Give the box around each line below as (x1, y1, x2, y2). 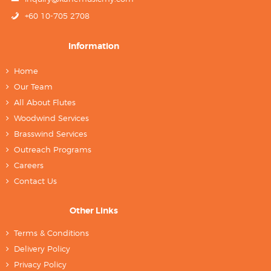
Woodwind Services (14, 113, 90, 123)
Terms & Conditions (14, 227, 90, 238)
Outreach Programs (14, 145, 92, 155)
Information (68, 41, 119, 52)
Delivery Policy (14, 243, 71, 253)
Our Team (14, 82, 53, 92)
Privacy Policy (14, 259, 67, 269)
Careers (14, 160, 44, 171)
